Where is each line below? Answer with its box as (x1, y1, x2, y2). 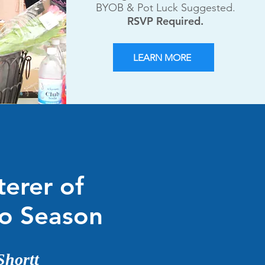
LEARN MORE (133, 51, 191, 63)
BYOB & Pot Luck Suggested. (95, 1, 235, 14)
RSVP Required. (127, 14, 203, 28)
